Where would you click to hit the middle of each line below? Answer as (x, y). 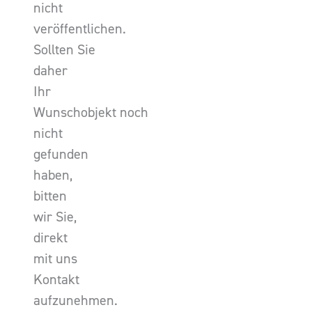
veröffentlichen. (80, 29)
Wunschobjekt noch (91, 112)
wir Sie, (55, 217)
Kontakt (56, 280)
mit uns (55, 259)
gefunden (61, 154)
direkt (50, 238)
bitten (50, 196)
